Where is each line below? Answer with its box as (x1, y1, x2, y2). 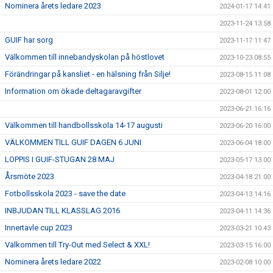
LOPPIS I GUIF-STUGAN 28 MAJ (5, 154, 115, 164)
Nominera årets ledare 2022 (5, 257, 101, 266)
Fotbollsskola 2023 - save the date (5, 188, 126, 198)
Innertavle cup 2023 (5, 222, 73, 232)
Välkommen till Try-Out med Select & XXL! (5, 239, 150, 249)
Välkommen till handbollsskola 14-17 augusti (5, 120, 163, 130)
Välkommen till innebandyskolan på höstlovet (5, 52, 165, 62)
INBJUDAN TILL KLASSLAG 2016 (5, 205, 120, 215)
